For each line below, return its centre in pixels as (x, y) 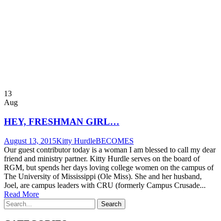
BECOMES (115, 141)
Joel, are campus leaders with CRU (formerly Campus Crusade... (105, 185)
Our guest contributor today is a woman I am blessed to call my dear (110, 149)
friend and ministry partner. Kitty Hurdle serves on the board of (102, 158)
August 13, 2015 (30, 141)
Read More (21, 194)
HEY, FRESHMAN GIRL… (62, 122)
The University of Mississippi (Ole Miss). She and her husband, (103, 176)
